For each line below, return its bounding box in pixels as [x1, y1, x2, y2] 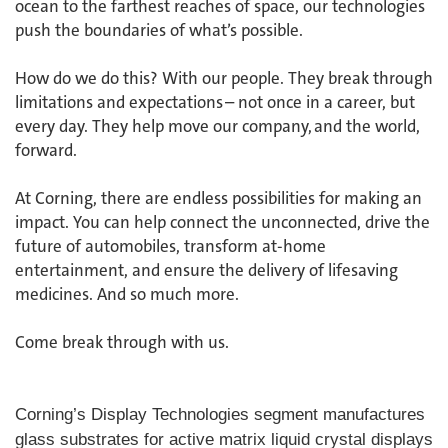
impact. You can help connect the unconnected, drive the [15, 211, 430, 233]
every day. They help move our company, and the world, [15, 115, 420, 137]
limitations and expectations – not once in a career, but [15, 91, 415, 113]
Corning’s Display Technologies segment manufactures [15, 405, 425, 424]
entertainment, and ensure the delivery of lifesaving [15, 259, 398, 281]
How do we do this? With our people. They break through [15, 67, 433, 89]
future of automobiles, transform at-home [15, 235, 326, 257]
